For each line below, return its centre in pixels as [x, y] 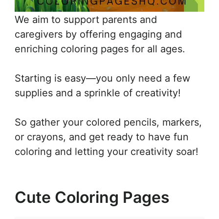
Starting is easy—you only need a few [102, 78]
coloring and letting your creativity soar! [107, 151]
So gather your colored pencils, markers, [108, 122]
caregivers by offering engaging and [98, 34]
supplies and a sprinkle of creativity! [98, 93]
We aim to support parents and [86, 19]
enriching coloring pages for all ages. [100, 49]
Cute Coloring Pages [92, 197]
